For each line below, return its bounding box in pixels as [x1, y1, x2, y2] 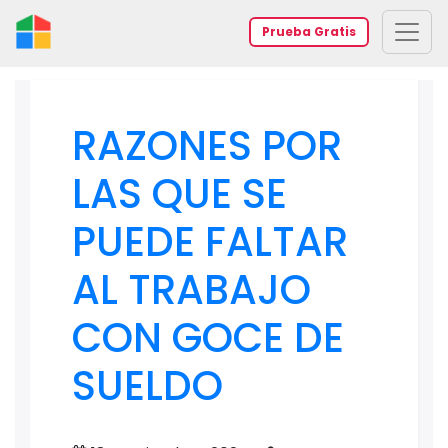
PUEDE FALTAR [72, 214, 348, 270]
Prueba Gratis [262, 22, 357, 40]
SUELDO [72, 358, 223, 414]
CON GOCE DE [72, 310, 344, 366]
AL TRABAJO [72, 262, 311, 318]
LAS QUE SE [72, 166, 287, 222]
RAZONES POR [72, 118, 342, 174]
